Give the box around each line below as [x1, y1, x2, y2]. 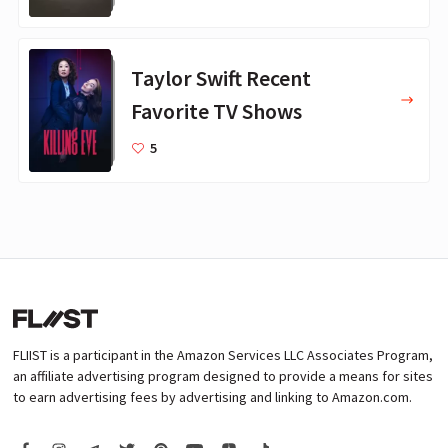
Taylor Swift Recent [131, 63, 311, 92]
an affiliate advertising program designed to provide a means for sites [13, 366, 433, 385]
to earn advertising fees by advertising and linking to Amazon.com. [13, 387, 412, 406]
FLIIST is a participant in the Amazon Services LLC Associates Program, [13, 345, 433, 364]
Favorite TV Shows [131, 96, 302, 125]
